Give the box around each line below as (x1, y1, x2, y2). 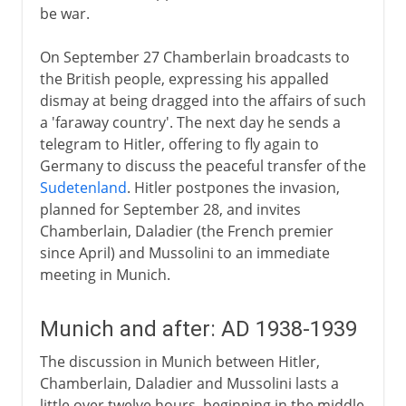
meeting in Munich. (39, 264, 170, 285)
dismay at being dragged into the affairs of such (39, 90, 366, 111)
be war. (39, 3, 90, 24)
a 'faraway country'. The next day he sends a (39, 111, 341, 132)
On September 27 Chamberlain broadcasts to (39, 46, 350, 67)
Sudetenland (39, 177, 127, 198)
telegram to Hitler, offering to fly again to (39, 133, 319, 154)
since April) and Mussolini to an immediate (39, 242, 330, 263)
